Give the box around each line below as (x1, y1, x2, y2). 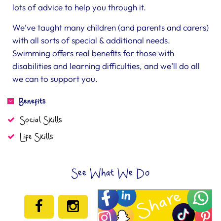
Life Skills (20, 133, 53, 142)
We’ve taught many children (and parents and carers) (12, 22, 209, 33)
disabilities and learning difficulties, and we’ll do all (12, 61, 200, 71)
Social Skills (20, 116, 62, 125)
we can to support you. (12, 74, 98, 84)
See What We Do (71, 168, 150, 179)
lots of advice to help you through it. (12, 2, 146, 12)
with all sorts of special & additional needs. (12, 35, 170, 45)
